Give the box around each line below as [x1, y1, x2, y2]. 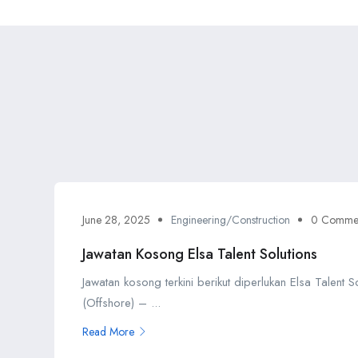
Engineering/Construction [171, 211, 290, 228]
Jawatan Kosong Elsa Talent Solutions [82, 243, 317, 265]
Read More [82, 323, 134, 340]
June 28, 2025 [82, 211, 150, 228]
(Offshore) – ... [82, 293, 161, 312]
